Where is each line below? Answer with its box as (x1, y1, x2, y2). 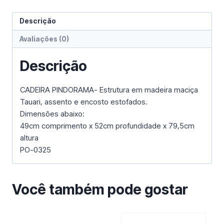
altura (20, 133, 38, 143)
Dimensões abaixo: (20, 109, 84, 119)
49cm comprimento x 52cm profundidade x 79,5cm (20, 121, 194, 131)
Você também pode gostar (12, 181, 188, 198)
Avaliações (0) (19, 34, 69, 43)
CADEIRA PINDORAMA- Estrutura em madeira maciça (20, 85, 198, 95)
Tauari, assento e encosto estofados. (20, 97, 147, 107)
